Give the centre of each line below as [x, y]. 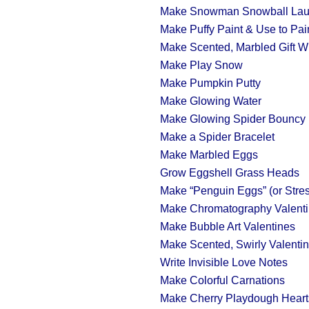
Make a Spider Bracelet [217, 137]
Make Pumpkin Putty [210, 83]
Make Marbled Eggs [209, 155]
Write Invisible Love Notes [224, 262]
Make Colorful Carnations [222, 280]
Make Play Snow [201, 65]
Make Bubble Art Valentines [228, 227]
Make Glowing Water [211, 101]
